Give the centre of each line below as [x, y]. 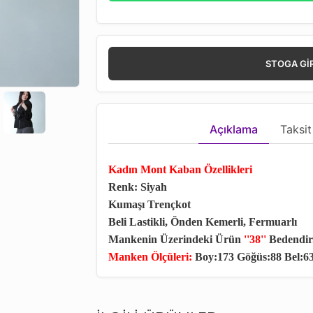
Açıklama [233, 129]
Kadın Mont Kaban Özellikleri [180, 169]
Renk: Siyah [138, 187]
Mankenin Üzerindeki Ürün [176, 239]
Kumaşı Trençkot [150, 204]
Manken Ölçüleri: [150, 256]
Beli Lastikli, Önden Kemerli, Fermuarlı [203, 221]
